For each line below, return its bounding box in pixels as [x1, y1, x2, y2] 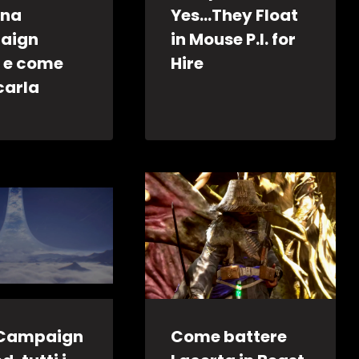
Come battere [171, 325, 288, 348]
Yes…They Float [171, 3, 299, 26]
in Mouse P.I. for [171, 27, 296, 50]
